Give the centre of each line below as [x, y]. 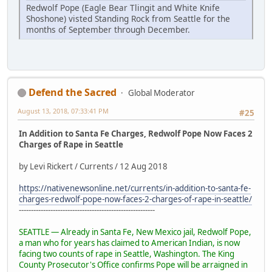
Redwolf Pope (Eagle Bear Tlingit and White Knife [123, 8]
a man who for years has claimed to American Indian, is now [129, 243]
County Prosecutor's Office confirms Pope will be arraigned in [133, 265]
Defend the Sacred [73, 92]
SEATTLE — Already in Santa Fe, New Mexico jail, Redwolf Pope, [135, 232]
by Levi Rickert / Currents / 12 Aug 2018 [93, 167]
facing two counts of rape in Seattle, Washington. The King [127, 254]
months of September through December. [108, 30]
